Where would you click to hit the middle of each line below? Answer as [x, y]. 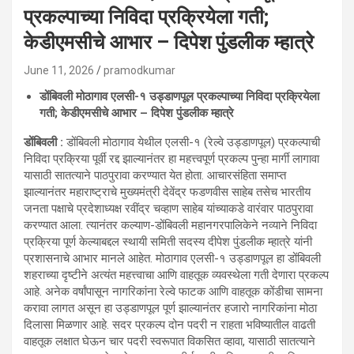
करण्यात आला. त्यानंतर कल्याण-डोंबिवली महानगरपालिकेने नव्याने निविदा [170, 226]
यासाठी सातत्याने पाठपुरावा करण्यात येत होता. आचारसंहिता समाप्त [155, 176]
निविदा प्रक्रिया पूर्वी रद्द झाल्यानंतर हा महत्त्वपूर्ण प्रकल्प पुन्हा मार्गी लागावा [171, 159]
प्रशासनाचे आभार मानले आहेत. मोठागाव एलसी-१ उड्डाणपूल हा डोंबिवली [172, 259]
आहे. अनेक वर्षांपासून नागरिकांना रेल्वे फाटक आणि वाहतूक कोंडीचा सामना [173, 292]
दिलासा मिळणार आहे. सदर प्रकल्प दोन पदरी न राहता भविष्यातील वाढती [169, 325]
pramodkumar [139, 71]
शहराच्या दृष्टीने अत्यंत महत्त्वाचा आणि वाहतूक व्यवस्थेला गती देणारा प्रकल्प [176, 275]
